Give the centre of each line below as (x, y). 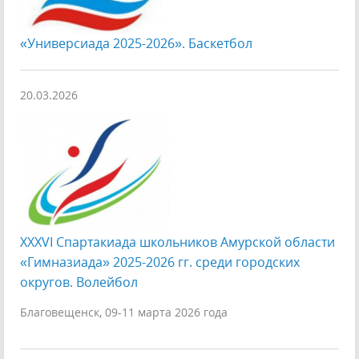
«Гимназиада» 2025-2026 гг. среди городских (160, 262)
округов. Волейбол (79, 282)
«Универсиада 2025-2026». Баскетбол (136, 43)
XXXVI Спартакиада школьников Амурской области (177, 242)
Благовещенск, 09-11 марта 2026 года (124, 312)
